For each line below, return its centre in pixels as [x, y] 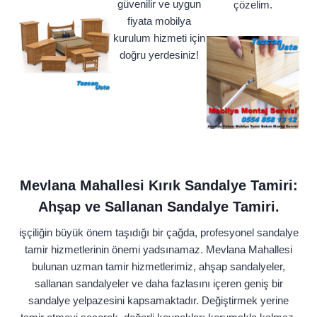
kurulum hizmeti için [159, 38]
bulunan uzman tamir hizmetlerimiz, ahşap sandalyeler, [158, 267]
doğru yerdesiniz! [159, 55]
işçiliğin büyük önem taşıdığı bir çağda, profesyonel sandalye [158, 233]
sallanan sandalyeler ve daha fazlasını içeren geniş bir [158, 284]
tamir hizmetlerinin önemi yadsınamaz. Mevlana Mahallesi [158, 250]
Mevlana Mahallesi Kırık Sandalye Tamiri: [158, 186]
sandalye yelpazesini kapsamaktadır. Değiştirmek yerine [158, 301]
